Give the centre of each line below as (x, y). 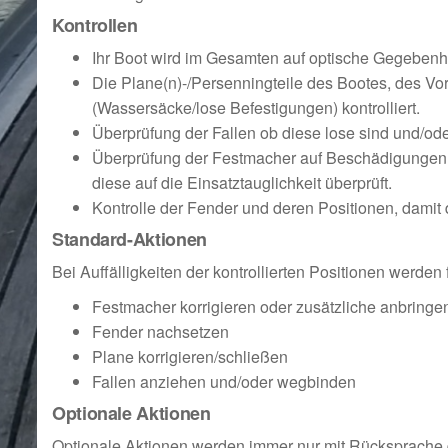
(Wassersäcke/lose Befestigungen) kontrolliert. (256, 107)
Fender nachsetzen (160, 331)
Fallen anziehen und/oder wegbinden (224, 381)
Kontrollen (95, 25)
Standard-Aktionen (129, 239)
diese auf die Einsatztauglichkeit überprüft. (242, 182)
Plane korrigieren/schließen (190, 356)
